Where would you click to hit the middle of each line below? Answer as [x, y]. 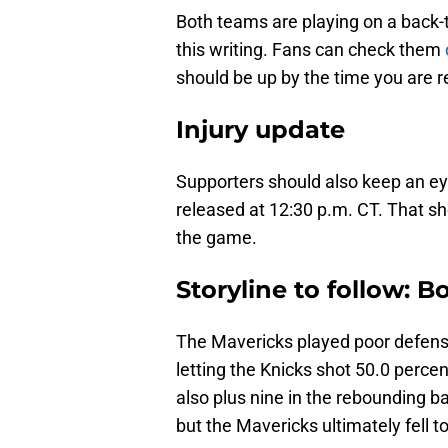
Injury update [260, 130]
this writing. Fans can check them [308, 50]
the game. [216, 238]
